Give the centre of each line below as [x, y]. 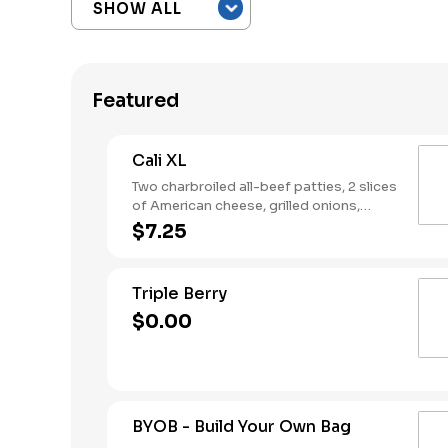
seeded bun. [172, 243]
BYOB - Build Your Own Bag [241, 426]
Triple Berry [179, 293]
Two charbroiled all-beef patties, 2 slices [264, 186]
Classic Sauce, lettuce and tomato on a [260, 224]
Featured [136, 101]
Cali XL [159, 160]
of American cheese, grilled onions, [246, 205]
